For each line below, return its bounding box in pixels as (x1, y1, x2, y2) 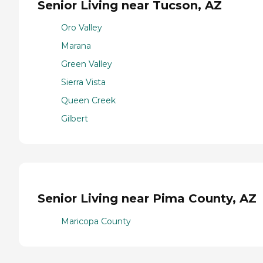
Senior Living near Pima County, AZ (38, 191, 257, 206)
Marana (61, 41, 91, 52)
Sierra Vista (61, 77, 106, 88)
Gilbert (61, 113, 88, 124)
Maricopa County (61, 215, 131, 227)
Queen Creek (61, 95, 116, 106)
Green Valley (61, 59, 112, 70)
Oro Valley (61, 22, 102, 33)
